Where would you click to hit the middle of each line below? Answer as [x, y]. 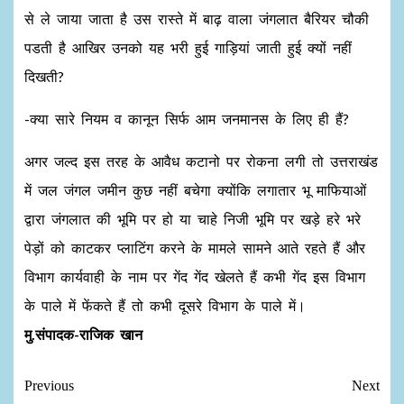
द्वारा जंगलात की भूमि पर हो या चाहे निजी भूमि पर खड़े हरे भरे [193, 219]
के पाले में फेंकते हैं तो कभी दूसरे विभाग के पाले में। [165, 305]
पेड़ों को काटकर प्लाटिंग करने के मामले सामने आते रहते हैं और [195, 248]
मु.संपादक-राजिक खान [83, 334]
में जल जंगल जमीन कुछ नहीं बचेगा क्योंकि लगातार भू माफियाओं [195, 190]
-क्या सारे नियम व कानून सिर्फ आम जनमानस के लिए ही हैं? [187, 119]
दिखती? [44, 76]
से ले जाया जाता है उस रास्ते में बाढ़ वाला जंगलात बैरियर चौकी [197, 18]
